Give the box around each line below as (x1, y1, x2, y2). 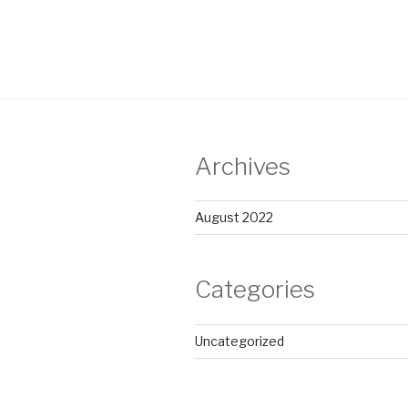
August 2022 (195, 209, 273, 226)
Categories (195, 275, 315, 304)
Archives (195, 151, 291, 180)
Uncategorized (195, 332, 284, 349)
